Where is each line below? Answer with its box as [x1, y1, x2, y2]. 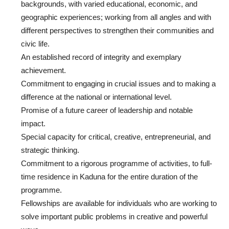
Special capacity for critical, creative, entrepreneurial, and [21, 132, 211, 141]
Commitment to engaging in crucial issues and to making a [21, 79, 216, 88]
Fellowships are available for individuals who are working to [21, 198, 217, 208]
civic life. [21, 39, 50, 48]
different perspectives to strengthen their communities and [21, 26, 214, 35]
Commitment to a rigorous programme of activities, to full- [21, 158, 212, 168]
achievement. [21, 65, 66, 75]
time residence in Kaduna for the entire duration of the [21, 172, 198, 181]
